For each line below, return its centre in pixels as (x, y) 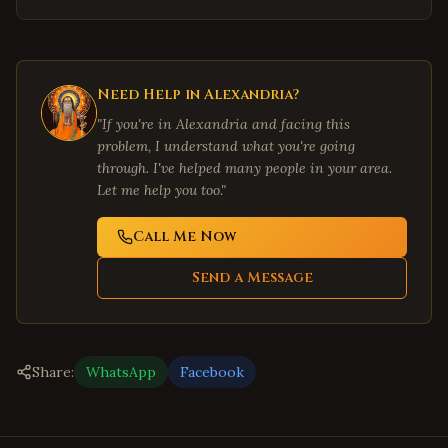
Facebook (212, 372)
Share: (53, 372)
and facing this (299, 124)
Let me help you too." (161, 190)
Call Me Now (184, 236)
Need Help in (150, 94)
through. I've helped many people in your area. (244, 168)
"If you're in (136, 124)
